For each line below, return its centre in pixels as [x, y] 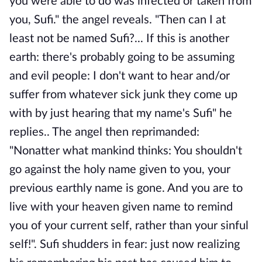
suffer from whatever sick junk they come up [123, 95]
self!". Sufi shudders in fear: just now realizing [125, 244]
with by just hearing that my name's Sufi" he [121, 113]
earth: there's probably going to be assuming [122, 57]
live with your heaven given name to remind [121, 207]
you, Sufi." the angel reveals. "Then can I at [118, 20]
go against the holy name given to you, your [120, 170]
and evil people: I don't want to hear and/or [120, 76]
